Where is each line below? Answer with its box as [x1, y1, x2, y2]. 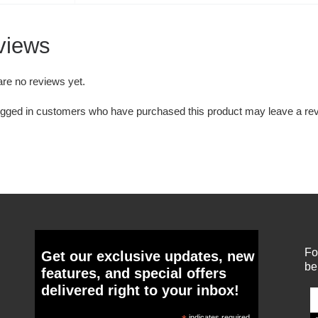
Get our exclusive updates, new [41, 248, 256, 265]
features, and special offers [41, 265, 227, 282]
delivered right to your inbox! [41, 283, 240, 299]
